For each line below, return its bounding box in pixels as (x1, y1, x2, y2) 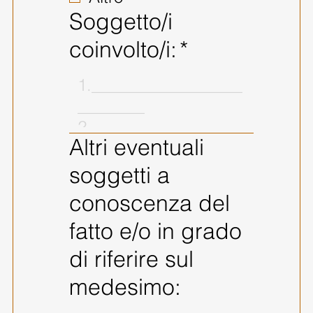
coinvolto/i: (68, 35, 177, 63)
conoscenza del (68, 189, 230, 217)
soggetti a (68, 161, 170, 189)
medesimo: (68, 272, 181, 300)
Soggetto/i (68, 7, 173, 35)
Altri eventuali (68, 133, 204, 161)
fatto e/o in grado (68, 217, 242, 245)
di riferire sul (68, 245, 194, 272)
